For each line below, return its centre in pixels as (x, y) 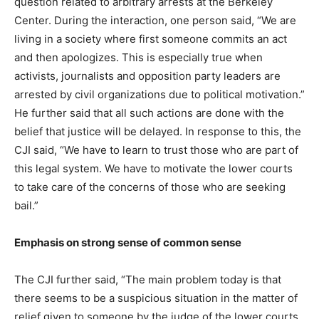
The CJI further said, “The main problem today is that (148, 279)
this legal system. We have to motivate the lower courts (153, 168)
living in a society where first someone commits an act (151, 39)
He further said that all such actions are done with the (149, 113)
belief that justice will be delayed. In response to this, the (158, 131)
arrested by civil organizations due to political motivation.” (159, 94)
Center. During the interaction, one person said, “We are (155, 20)
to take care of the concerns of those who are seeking (150, 187)
